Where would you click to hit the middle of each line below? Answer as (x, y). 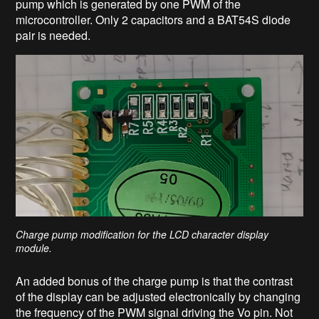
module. (34, 248)
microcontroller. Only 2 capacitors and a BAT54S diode (153, 20)
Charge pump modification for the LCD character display (142, 235)
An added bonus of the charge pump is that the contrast (155, 281)
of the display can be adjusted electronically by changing (158, 297)
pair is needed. (53, 36)
